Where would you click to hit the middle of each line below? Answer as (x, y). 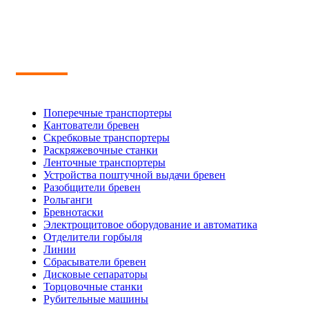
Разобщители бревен (92, 188)
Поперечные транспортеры (108, 113)
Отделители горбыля (93, 237)
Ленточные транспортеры (104, 163)
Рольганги (68, 200)
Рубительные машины (96, 299)
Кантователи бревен (91, 126)
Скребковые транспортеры (107, 138)
